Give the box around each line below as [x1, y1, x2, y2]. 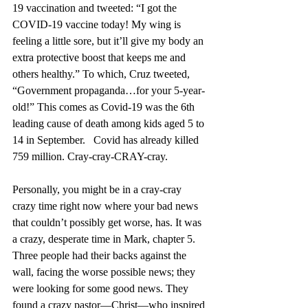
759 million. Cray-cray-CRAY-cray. [12, 150, 168, 162]
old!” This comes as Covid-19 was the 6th [12, 100, 197, 113]
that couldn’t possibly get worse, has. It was [12, 216, 204, 228]
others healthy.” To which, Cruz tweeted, [12, 67, 192, 80]
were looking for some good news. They [12, 282, 191, 294]
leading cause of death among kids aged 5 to [12, 117, 207, 129]
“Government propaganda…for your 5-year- [12, 84, 205, 96]
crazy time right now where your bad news [12, 199, 201, 212]
